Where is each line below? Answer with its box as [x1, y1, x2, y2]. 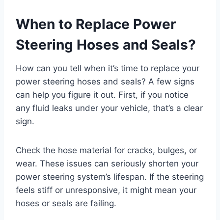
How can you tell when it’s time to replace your [16, 63, 199, 74]
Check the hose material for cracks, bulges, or [16, 145, 197, 156]
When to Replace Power [16, 16, 176, 33]
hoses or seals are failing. [16, 198, 116, 209]
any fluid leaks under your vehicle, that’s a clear [16, 103, 203, 113]
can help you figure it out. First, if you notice [16, 90, 189, 100]
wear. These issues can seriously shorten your [16, 159, 198, 169]
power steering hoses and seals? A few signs [16, 77, 194, 87]
